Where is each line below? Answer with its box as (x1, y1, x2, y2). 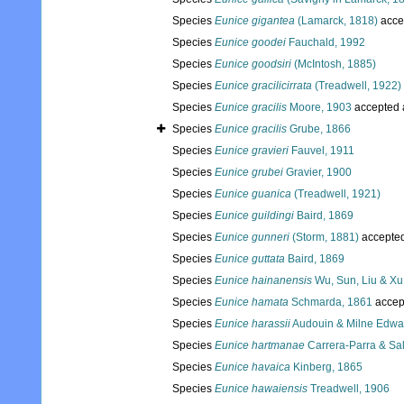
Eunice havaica (215, 361, 290, 374)
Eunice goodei (215, 36, 286, 50)
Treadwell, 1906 (308, 382, 390, 396)
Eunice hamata (215, 296, 289, 309)
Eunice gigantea (215, 14, 295, 28)
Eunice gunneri (215, 231, 289, 244)
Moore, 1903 (287, 101, 352, 115)
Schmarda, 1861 (289, 296, 372, 309)
